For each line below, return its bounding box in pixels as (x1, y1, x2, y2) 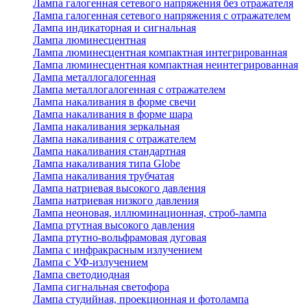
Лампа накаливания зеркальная (33, 121, 180, 133)
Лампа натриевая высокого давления (33, 182, 206, 195)
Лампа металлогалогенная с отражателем (33, 84, 225, 96)
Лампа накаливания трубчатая (33, 170, 174, 182)
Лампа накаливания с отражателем (33, 133, 196, 145)
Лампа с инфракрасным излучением (33, 244, 202, 256)
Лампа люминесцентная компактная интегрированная (33, 47, 287, 59)
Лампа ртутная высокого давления (33, 219, 195, 232)
